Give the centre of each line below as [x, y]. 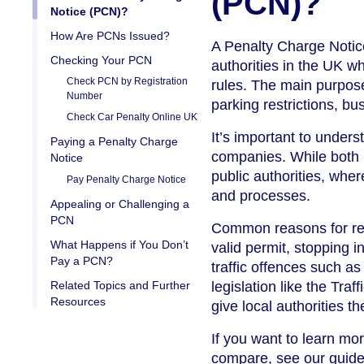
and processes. [261, 196]
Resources [78, 302]
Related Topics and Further [120, 286]
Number [84, 96]
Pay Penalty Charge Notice [126, 180]
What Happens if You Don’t [119, 245]
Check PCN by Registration [127, 82]
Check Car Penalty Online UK [132, 117]
